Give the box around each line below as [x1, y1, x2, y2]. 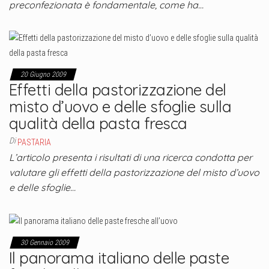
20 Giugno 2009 [20, 70, 66, 79]
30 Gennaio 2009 [20, 238, 69, 247]
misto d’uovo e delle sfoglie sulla [9, 96, 232, 116]
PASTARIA [17, 137, 51, 147]
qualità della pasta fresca [9, 113, 187, 133]
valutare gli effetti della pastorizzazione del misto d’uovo [9, 166, 259, 178]
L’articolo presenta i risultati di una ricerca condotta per [9, 151, 252, 163]
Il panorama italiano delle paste [9, 247, 229, 268]
